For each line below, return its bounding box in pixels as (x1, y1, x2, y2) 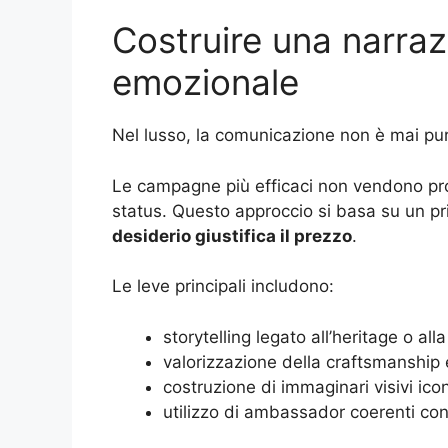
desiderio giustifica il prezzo (112, 225, 352, 246)
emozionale (112, 61, 299, 104)
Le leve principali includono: (112, 276, 334, 297)
